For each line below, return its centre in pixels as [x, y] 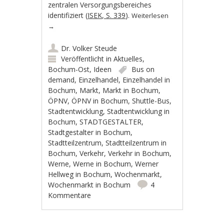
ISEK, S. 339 [107, 15]
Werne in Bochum [102, 163]
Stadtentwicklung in [138, 111]
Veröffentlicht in [87, 58]
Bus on [143, 69]
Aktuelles [128, 58]
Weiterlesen [150, 15]
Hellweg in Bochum [79, 174]
